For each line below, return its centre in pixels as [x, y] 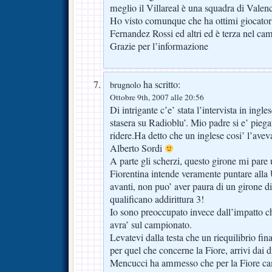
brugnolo [125, 84]
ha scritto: [161, 84]
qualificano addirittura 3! [157, 199]
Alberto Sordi [137, 148]
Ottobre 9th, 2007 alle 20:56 [157, 97]
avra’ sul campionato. [151, 224]
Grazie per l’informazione [159, 46]
